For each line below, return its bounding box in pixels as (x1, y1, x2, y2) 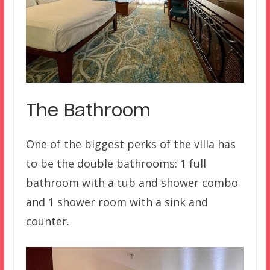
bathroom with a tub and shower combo (25, 175, 238, 190)
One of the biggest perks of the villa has (25, 136, 236, 151)
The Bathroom (25, 102, 151, 120)
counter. (25, 213, 69, 228)
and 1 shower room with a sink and (25, 194, 208, 209)
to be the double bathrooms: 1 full (25, 155, 206, 171)
